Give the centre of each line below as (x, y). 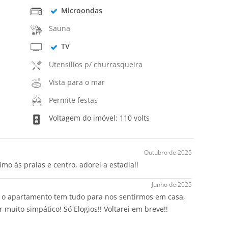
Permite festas (74, 100)
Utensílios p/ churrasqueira (96, 64)
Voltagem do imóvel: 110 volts (98, 118)
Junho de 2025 (172, 184)
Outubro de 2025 (168, 152)
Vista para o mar (77, 82)
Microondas (81, 10)
